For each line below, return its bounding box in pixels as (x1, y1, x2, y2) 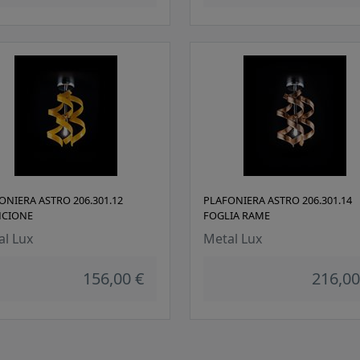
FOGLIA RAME (203, 208, 270, 223)
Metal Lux (203, 230, 262, 248)
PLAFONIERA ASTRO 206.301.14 (203, 193, 352, 208)
